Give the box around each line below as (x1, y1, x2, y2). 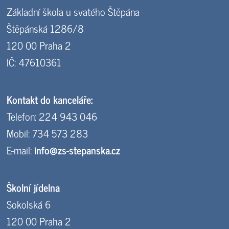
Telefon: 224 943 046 (7, 108, 98, 125)
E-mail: (7, 142, 35, 159)
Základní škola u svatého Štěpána (7, 3, 140, 20)
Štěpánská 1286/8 (7, 20, 84, 37)
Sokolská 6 (7, 196, 51, 213)
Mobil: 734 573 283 (7, 125, 88, 142)
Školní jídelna (7, 179, 60, 196)
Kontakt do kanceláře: (7, 91, 93, 108)
